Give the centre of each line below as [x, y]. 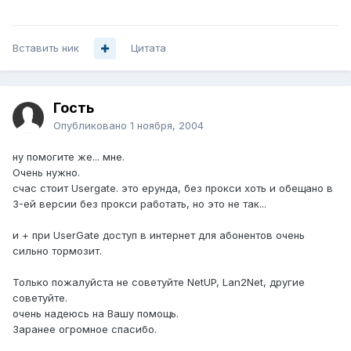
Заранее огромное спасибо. [85, 329]
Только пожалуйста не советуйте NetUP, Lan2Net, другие [159, 282]
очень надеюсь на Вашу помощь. [96, 314]
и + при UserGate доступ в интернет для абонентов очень [159, 235]
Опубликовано [92, 126]
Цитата [148, 48]
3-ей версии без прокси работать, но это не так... [139, 204]
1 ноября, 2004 [167, 126]
